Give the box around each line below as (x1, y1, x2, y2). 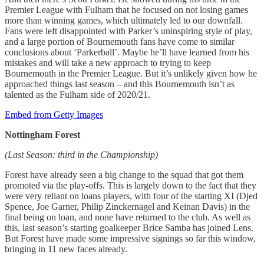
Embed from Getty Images (5, 109, 103, 120)
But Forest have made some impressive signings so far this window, (5, 233, 256, 243)
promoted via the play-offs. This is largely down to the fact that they (5, 180, 256, 190)
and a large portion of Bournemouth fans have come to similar (5, 36, 235, 47)
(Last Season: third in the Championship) (5, 149, 158, 160)
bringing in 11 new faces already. (5, 243, 127, 254)
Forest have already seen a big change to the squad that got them (5, 169, 243, 180)
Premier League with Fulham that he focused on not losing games (5, 4, 248, 15)
